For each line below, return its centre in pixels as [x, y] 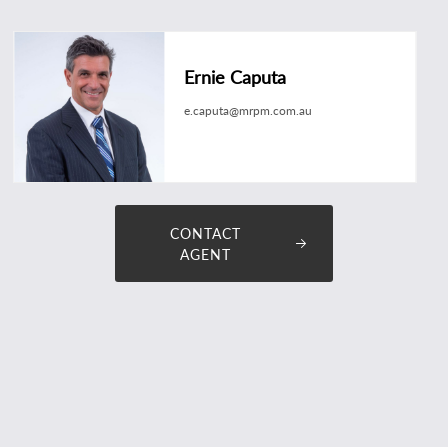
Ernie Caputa [235, 77]
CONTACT [205, 234]
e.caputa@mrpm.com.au [248, 110]
